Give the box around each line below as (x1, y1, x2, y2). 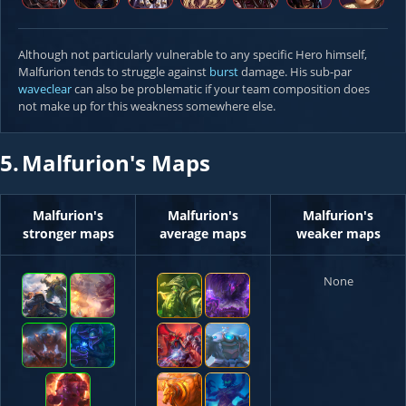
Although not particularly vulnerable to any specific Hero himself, (18, 46, 367, 63)
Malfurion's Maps (22, 148, 210, 178)
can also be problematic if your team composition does (72, 81, 370, 97)
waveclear (18, 81, 72, 97)
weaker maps (295, 225, 381, 242)
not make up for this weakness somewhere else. (18, 98, 275, 114)
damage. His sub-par (238, 63, 352, 80)
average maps (159, 225, 246, 242)
